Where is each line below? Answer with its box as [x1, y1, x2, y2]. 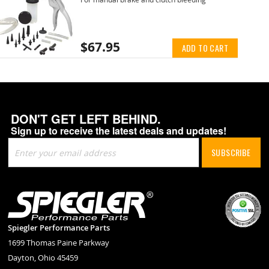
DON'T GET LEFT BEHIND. [11, 110, 162, 128]
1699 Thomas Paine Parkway [8, 237, 110, 249]
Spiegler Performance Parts [8, 222, 110, 234]
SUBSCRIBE [211, 146, 251, 159]
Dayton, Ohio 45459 [8, 252, 79, 264]
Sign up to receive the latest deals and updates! [11, 124, 227, 138]
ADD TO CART [181, 41, 228, 54]
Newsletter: [7, 185, 54, 197]
